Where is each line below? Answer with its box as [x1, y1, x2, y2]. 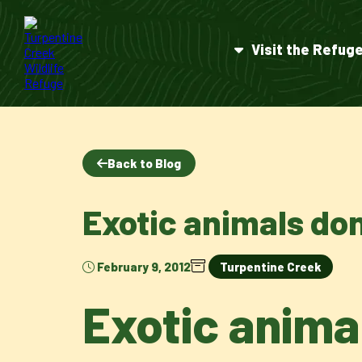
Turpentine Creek [220, 259, 322, 274]
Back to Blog [107, 156, 181, 170]
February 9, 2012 [97, 259, 191, 274]
